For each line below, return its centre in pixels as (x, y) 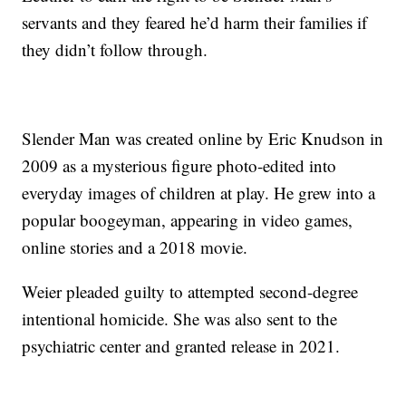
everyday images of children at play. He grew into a (199, 193)
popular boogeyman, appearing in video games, (188, 220)
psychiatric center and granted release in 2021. (181, 346)
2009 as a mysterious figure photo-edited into (179, 166)
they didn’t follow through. (115, 50)
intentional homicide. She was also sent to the (180, 319)
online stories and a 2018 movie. (135, 247)
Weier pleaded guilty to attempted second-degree (190, 292)
